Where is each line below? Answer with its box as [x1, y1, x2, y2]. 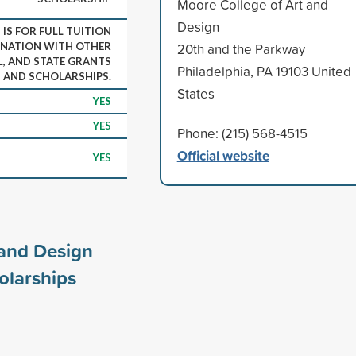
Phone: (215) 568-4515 [176, 123, 308, 142]
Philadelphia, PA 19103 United [176, 61, 351, 80]
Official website [176, 145, 269, 165]
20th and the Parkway [176, 39, 305, 58]
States [176, 83, 215, 103]
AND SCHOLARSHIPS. [3, 69, 111, 83]
